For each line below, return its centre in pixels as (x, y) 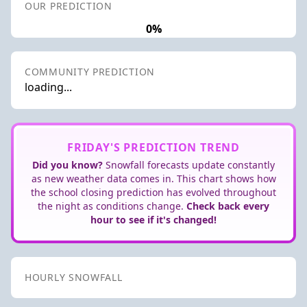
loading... (48, 87)
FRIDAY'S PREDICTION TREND (153, 147)
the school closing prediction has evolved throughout (153, 192)
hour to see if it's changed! (153, 219)
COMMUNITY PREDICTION (90, 71)
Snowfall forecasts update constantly (189, 164)
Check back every (228, 206)
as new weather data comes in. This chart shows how (153, 178)
